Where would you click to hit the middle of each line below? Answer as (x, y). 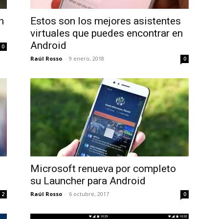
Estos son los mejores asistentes (106, 21)
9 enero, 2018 (87, 58)
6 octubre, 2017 (89, 194)
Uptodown (126, 8)
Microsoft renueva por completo (103, 169)
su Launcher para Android (88, 181)
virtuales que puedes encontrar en (107, 33)
